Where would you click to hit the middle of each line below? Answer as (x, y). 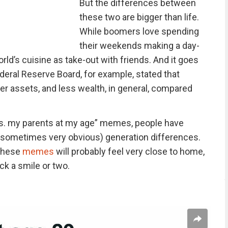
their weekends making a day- (139, 46)
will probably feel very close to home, (129, 151)
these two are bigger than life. (139, 17)
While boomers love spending (139, 31)
